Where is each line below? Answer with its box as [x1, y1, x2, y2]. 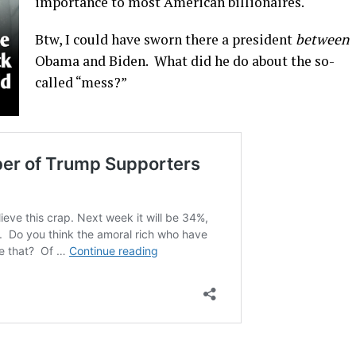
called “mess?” [35, 73, 127, 91]
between [296, 30, 349, 48]
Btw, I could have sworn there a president [35, 30, 296, 48]
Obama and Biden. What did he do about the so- [35, 52, 335, 70]
